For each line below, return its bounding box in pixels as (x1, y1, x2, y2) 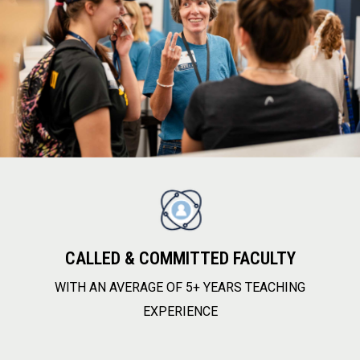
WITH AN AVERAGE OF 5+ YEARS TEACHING (55, 279, 305, 295)
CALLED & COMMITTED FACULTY (64, 247, 296, 268)
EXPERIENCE (142, 303, 218, 319)
